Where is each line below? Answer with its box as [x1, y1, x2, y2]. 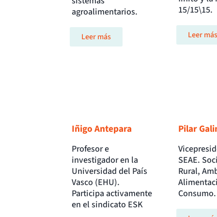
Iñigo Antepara [72, 122, 132, 136]
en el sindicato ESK [72, 199, 143, 211]
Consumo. [178, 187, 216, 200]
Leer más [81, 31, 111, 43]
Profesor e [72, 143, 109, 155]
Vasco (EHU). [72, 176, 120, 189]
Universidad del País [72, 165, 147, 178]
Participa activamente [72, 187, 152, 200]
